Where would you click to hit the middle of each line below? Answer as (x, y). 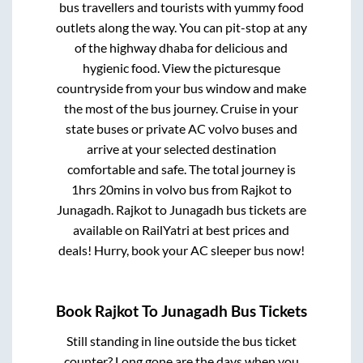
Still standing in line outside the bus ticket (181, 341)
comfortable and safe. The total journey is (181, 169)
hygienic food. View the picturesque (181, 67)
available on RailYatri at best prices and (181, 229)
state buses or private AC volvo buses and (181, 128)
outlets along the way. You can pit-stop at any (181, 27)
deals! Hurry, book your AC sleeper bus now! (181, 250)
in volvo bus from (190, 189)
